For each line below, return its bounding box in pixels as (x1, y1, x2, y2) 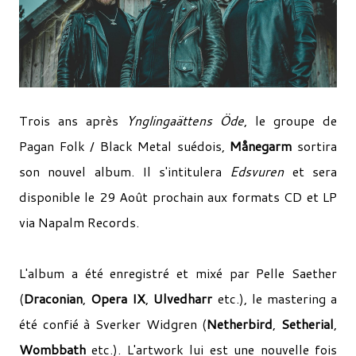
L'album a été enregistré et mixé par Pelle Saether (19, 264, 337, 282)
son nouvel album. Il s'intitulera (19, 162, 230, 180)
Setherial (281, 315, 335, 333)
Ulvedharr (153, 289, 218, 308)
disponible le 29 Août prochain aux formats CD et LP (19, 188, 337, 206)
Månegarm (230, 137, 298, 155)
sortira (297, 137, 338, 155)
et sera (292, 162, 338, 180)
